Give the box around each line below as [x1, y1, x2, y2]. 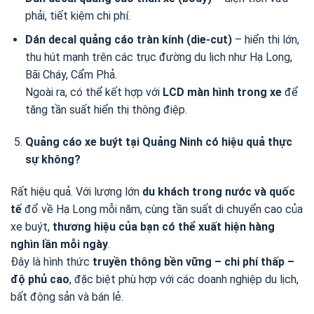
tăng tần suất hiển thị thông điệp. [25, 103, 187, 117]
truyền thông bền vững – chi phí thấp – [93, 254, 294, 268]
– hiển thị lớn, [231, 33, 299, 47]
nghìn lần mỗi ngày [11, 237, 108, 251]
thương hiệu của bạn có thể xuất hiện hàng [53, 219, 275, 233]
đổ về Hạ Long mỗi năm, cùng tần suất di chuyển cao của [22, 202, 303, 216]
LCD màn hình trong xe [162, 86, 282, 100]
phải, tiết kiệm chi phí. [25, 8, 130, 22]
